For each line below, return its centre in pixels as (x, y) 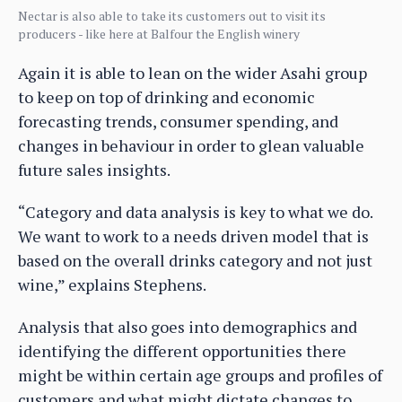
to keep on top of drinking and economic (166, 96)
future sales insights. (94, 169)
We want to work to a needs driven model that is (193, 236)
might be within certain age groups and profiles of (200, 375)
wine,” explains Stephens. (112, 284)
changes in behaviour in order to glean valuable (191, 145)
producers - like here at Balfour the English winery (159, 33)
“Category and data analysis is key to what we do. (195, 211)
